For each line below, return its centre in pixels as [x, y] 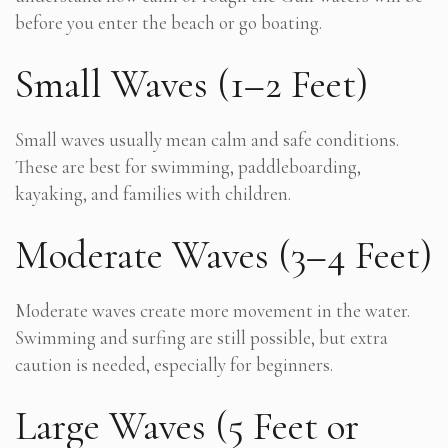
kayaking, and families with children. [153, 193]
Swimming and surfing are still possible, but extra [201, 337]
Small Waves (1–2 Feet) [191, 83]
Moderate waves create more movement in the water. [212, 310]
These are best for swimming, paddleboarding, [188, 166]
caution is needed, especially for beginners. [174, 364]
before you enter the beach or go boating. [168, 22]
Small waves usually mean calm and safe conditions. [207, 139]
